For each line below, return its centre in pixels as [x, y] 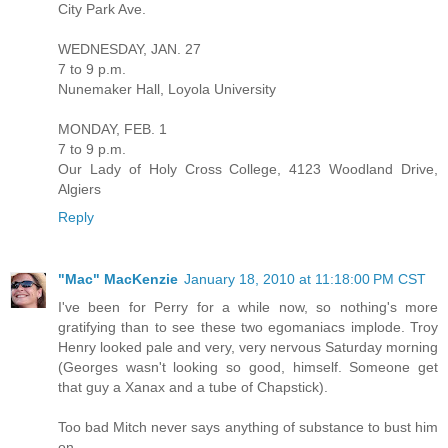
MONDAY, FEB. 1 [112, 129]
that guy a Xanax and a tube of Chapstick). [193, 387]
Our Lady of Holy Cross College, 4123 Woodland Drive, [248, 169]
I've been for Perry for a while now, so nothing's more [248, 307]
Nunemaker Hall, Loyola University [167, 89]
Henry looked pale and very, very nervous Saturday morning [248, 347]
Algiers [79, 189]
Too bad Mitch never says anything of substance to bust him [248, 427]
